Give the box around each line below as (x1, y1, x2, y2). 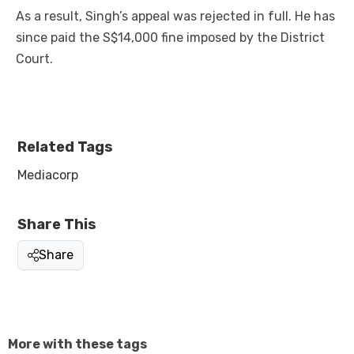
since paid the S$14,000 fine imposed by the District (16, 30, 325, 46)
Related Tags (17, 138, 113, 156)
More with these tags (8, 337, 147, 352)
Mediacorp (17, 168, 78, 183)
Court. (16, 51, 53, 67)
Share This (17, 216, 96, 234)
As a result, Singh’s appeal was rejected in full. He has (16, 9, 335, 24)
